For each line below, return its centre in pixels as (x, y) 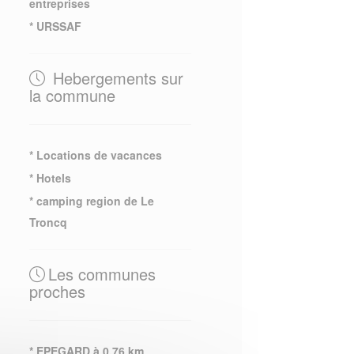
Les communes (102, 274)
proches (57, 291)
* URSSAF (55, 26)
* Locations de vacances (95, 155)
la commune (72, 95)
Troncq (48, 222)
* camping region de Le (91, 201)
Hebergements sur (115, 78)
